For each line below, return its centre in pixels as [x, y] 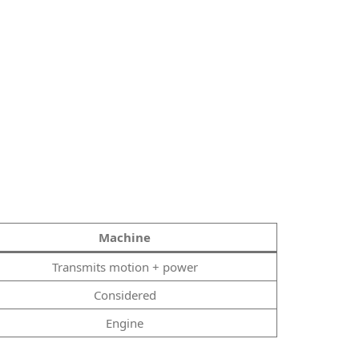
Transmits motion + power [125, 266]
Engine [125, 323]
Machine [125, 237]
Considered [125, 294]
